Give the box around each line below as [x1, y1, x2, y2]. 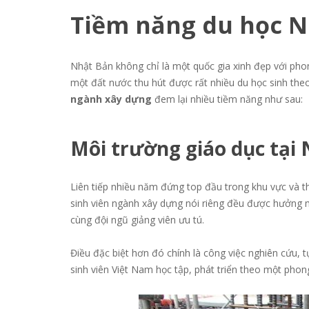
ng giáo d [157, 135, 243, 162]
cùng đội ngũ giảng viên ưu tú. [70, 213, 207, 227]
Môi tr [70, 135, 129, 162]
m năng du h [106, 9, 255, 41]
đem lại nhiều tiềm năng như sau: [154, 92, 306, 106]
